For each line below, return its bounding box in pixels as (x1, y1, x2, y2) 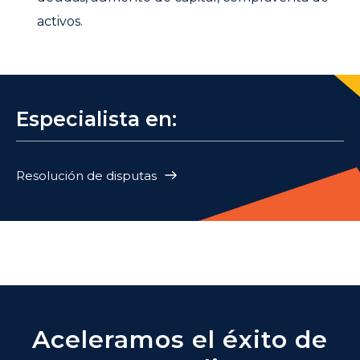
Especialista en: (16, 107, 177, 132)
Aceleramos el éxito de (32, 325, 328, 355)
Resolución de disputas (16, 168, 157, 184)
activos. (36, 14, 83, 30)
